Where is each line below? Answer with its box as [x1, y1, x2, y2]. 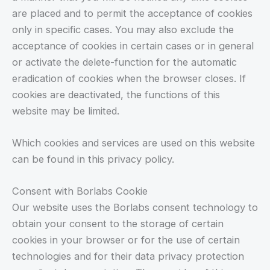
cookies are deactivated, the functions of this [12, 88, 220, 101]
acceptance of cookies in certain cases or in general [12, 39, 254, 52]
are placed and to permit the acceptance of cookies [12, 7, 253, 19]
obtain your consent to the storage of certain [12, 218, 224, 230]
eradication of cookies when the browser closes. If [12, 72, 246, 84]
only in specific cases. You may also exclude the [12, 23, 234, 36]
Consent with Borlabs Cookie [12, 185, 148, 197]
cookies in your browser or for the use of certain [12, 234, 240, 246]
